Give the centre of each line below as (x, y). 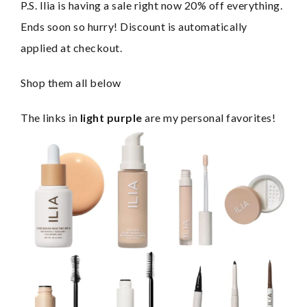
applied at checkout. (71, 47)
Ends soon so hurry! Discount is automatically (134, 26)
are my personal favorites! (209, 117)
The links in (50, 117)
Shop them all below (71, 82)
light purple (111, 117)
